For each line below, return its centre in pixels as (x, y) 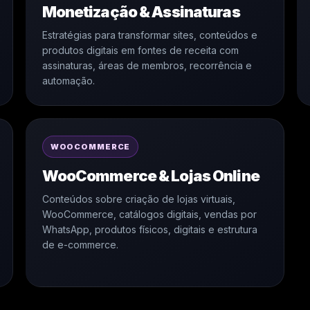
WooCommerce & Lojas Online (151, 176)
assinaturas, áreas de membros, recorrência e (147, 65)
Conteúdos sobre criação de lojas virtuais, (138, 199)
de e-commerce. (80, 245)
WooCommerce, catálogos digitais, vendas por (149, 214)
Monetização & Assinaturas (141, 12)
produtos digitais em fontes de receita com (140, 50)
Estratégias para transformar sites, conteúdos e (149, 35)
